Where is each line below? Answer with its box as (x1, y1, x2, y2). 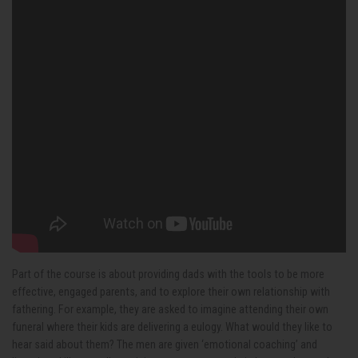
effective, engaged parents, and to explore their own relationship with (12, 285, 330, 298)
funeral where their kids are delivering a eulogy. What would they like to (12, 320, 332, 333)
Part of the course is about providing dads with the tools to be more (12, 268, 324, 280)
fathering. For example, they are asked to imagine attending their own (12, 303, 328, 316)
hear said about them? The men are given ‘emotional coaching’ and (12, 338, 317, 351)
